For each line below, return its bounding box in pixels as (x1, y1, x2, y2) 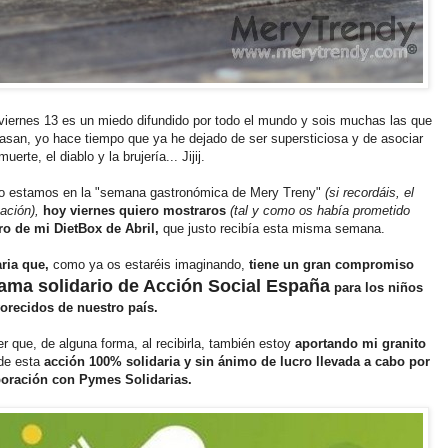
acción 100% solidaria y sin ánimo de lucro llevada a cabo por (44, 353, 430, 369)
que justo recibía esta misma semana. (163, 220, 385, 236)
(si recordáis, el (320, 184, 414, 200)
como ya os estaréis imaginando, (49, 256, 245, 272)
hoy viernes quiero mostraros (42, 202, 226, 218)
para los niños (329, 279, 423, 295)
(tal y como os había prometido (225, 202, 410, 218)
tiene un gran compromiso (245, 256, 414, 272)
